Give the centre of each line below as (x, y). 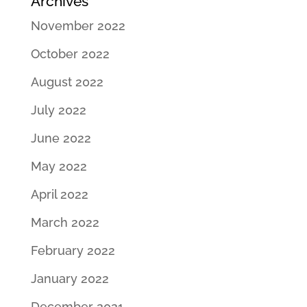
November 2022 (78, 25)
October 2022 (70, 53)
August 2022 (67, 82)
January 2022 (70, 278)
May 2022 (59, 166)
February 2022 (73, 250)
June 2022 (61, 138)
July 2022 (58, 110)
